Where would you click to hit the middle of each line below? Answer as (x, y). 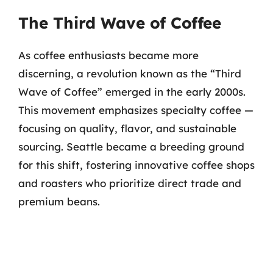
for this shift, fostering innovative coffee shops (136, 165)
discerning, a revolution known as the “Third (130, 73)
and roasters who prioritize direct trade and (130, 183)
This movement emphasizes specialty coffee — (136, 110)
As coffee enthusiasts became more (108, 55)
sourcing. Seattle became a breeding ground (131, 147)
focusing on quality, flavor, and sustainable (127, 128)
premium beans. (59, 201)
